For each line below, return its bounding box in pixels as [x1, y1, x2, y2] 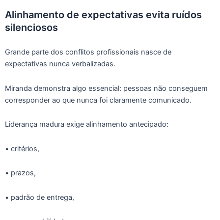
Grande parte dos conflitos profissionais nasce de [5, 48, 171, 57]
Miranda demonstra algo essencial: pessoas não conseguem [5, 83, 208, 93]
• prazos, [5, 168, 36, 178]
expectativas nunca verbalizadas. [5, 59, 115, 69]
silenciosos [5, 21, 58, 33]
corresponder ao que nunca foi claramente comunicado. [5, 95, 192, 105]
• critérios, [5, 144, 39, 153]
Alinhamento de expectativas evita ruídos [5, 8, 202, 21]
